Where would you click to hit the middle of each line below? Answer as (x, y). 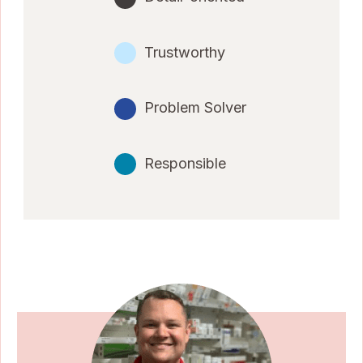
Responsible (185, 163)
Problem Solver (195, 108)
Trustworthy (185, 52)
